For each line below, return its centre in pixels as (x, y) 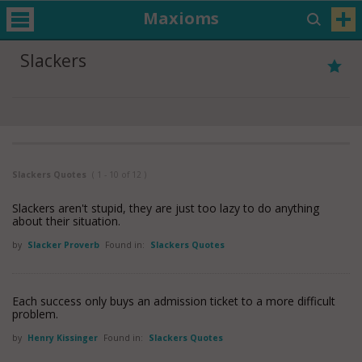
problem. (35, 314)
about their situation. (66, 221)
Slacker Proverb (65, 245)
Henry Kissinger (64, 338)
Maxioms (181, 19)
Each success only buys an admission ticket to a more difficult (174, 301)
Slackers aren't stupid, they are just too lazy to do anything (166, 208)
